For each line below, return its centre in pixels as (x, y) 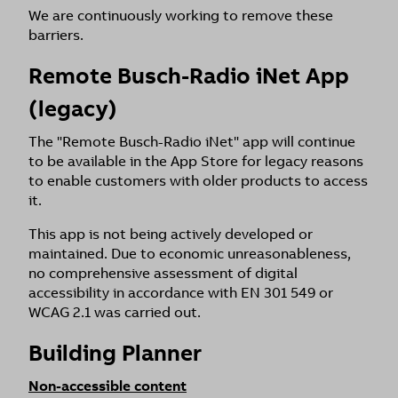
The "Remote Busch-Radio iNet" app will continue (192, 142)
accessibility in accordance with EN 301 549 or (181, 293)
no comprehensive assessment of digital (163, 273)
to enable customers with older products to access (198, 181)
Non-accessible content (107, 386)
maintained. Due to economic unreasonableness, (190, 254)
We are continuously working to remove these (181, 16)
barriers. (56, 35)
